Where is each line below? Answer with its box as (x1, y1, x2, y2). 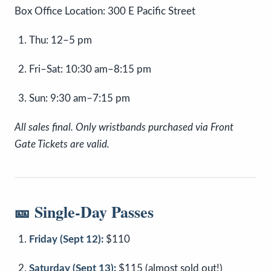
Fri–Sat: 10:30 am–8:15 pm (29, 64, 151, 75)
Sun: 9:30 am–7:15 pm (29, 93, 130, 104)
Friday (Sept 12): (29, 234, 103, 245)
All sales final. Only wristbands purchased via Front (15, 122, 233, 133)
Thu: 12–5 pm (29, 35, 92, 46)
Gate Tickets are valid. (15, 139, 109, 150)
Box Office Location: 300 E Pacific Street (15, 6, 195, 17)
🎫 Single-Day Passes (15, 200, 154, 224)
